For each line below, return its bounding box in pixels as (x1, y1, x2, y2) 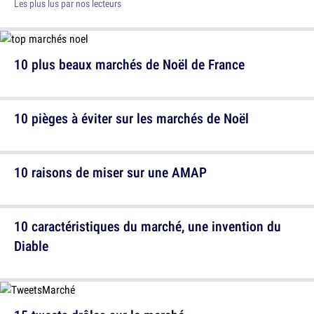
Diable (14, 235, 48, 255)
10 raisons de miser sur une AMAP (14, 162, 207, 182)
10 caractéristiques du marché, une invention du (14, 216, 281, 235)
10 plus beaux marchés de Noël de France (14, 54, 245, 74)
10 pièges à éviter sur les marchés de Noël (14, 108, 249, 128)
